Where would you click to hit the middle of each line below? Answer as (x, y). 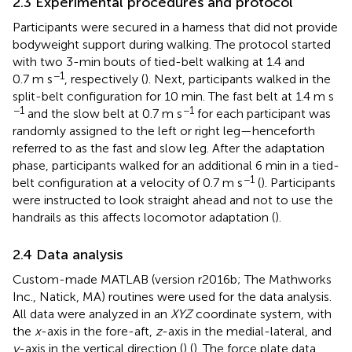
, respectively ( (104, 79)
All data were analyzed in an (92, 313)
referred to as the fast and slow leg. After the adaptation (169, 148)
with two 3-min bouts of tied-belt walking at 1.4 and (159, 61)
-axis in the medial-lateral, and (247, 331)
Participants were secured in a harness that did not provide (175, 27)
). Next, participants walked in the (238, 79)
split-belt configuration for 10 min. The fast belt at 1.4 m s (173, 96)
